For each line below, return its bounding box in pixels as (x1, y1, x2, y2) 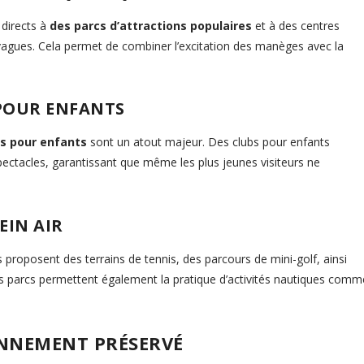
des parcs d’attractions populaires (50, 17, 253, 33)
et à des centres (252, 17, 340, 33)
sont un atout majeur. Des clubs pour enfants (87, 134, 331, 150)
